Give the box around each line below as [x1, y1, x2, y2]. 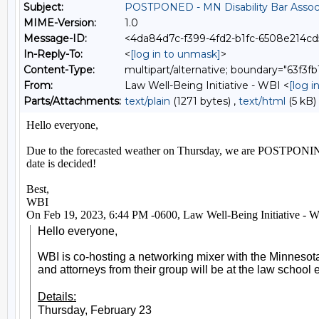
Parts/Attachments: [23, 95, 121, 108]
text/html [239, 95, 286, 108]
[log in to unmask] [130, 48, 221, 61]
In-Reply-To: [23, 48, 83, 61]
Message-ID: [23, 32, 87, 45]
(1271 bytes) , [170, 95, 239, 108]
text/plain [125, 95, 170, 108]
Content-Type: [23, 63, 95, 76]
